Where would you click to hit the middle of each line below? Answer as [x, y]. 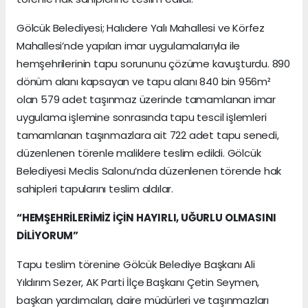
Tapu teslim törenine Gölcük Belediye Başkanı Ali [136, 264]
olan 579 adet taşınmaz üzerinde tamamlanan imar [146, 99]
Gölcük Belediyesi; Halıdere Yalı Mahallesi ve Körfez [141, 27]
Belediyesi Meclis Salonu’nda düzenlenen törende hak [149, 170]
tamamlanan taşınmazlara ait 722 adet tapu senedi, [148, 135]
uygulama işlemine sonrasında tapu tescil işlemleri [142, 117]
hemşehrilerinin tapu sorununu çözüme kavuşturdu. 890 [154, 63]
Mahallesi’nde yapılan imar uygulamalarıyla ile [129, 45]
